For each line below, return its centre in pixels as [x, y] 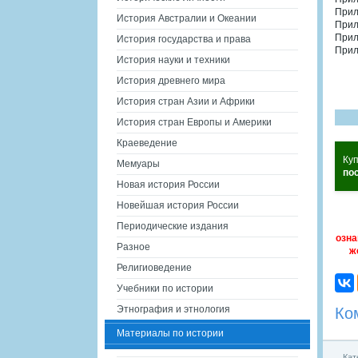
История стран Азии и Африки [186, 101]
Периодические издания [173, 226]
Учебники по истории [165, 288]
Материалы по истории [170, 333]
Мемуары [138, 164]
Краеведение [147, 143]
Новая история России [168, 185]
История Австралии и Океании [187, 18]
